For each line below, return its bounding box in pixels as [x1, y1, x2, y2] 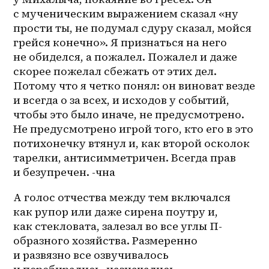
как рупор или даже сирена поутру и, [13, 204, 219, 220]
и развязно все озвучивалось [13, 247, 169, 263]
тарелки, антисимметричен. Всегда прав [13, 150, 237, 166]
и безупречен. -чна [13, 165, 118, 180]
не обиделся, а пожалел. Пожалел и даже [13, 49, 238, 65]
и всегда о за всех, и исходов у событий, [13, 92, 230, 108]
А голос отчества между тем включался [13, 190, 231, 205]
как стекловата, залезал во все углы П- [13, 219, 223, 234]
